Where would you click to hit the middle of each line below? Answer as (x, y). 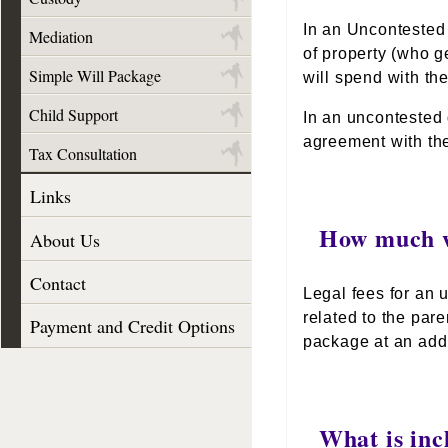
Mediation (61, 37)
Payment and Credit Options (132, 326)
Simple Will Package (95, 76)
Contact (58, 282)
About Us (65, 239)
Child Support (73, 114)
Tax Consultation (83, 153)
